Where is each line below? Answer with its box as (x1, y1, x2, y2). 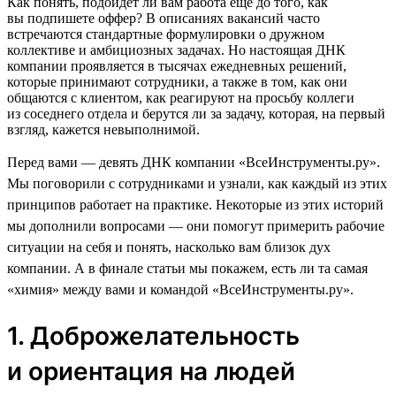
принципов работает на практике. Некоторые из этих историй (7, 196, 384, 212)
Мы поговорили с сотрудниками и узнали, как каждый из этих (7, 175, 387, 191)
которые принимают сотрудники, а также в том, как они (7, 73, 347, 89)
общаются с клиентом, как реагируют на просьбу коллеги (7, 89, 354, 105)
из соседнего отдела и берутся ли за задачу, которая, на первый (7, 105, 385, 121)
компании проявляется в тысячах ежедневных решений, (7, 57, 346, 73)
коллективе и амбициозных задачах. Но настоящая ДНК (7, 42, 346, 57)
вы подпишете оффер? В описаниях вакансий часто (7, 10, 320, 26)
